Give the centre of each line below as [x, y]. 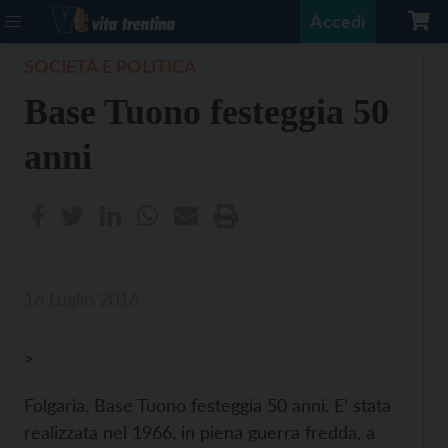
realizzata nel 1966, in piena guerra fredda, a [199, 432]
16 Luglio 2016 [81, 299]
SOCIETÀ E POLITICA [110, 66]
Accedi [338, 21]
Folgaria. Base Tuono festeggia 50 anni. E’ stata [207, 405]
